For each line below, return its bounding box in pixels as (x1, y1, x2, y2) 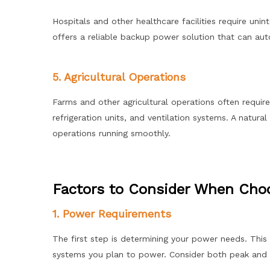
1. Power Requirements (52, 207, 171, 220)
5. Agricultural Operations (52, 71, 186, 83)
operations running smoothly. (52, 128, 171, 138)
